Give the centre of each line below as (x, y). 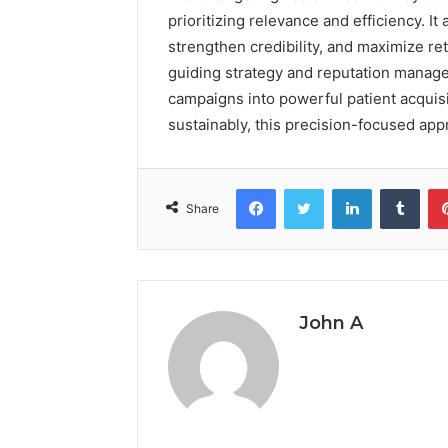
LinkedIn (397, 187)
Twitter (345, 187)
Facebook (305, 187)
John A (331, 322)
